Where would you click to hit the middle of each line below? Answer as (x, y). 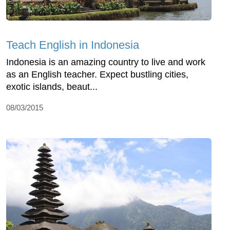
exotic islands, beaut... (52, 87)
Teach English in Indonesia (73, 45)
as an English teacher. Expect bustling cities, (97, 74)
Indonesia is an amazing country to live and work (106, 62)
